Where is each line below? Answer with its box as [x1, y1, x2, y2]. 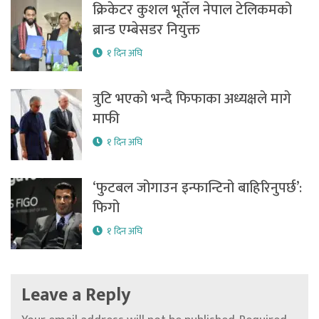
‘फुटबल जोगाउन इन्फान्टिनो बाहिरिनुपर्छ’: [93, 176, 302, 201]
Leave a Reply [21, 280, 131, 311]
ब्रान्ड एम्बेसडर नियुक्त [93, 18, 200, 43]
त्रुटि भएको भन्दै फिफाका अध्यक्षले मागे [93, 87, 291, 112]
